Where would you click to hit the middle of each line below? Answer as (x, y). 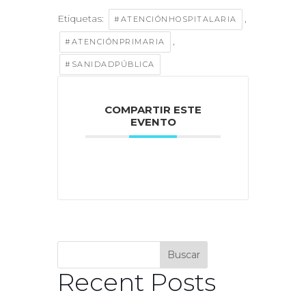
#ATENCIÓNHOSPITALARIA (176, 19)
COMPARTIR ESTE (153, 109)
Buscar (183, 254)
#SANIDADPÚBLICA (110, 64)
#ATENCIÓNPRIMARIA (115, 41)
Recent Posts (137, 282)
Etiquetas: (82, 18)
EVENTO (153, 122)
